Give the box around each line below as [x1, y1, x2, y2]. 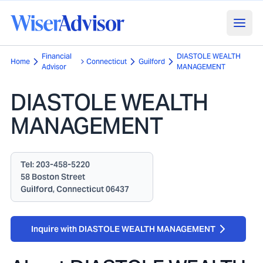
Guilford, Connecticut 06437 [21, 184, 129, 194]
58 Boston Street [21, 171, 85, 182]
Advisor [42, 62, 66, 71]
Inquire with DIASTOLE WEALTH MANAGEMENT [31, 224, 215, 234]
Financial [42, 52, 72, 60]
